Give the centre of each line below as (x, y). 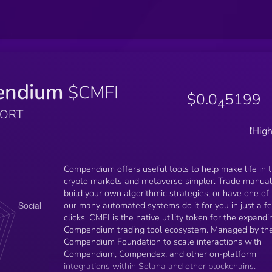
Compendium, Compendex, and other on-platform (160, 253)
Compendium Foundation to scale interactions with (162, 241)
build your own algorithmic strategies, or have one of (166, 193)
